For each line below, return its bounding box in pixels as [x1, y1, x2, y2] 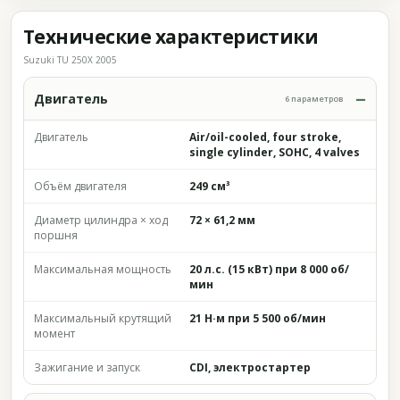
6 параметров [285, 93, 344, 104]
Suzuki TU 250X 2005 [23, 54, 117, 66]
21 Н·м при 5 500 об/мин [189, 311, 326, 326]
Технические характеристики [23, 24, 319, 49]
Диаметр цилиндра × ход [34, 212, 168, 228]
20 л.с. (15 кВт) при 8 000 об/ [189, 262, 349, 277]
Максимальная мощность [34, 262, 171, 277]
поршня [34, 228, 78, 243]
